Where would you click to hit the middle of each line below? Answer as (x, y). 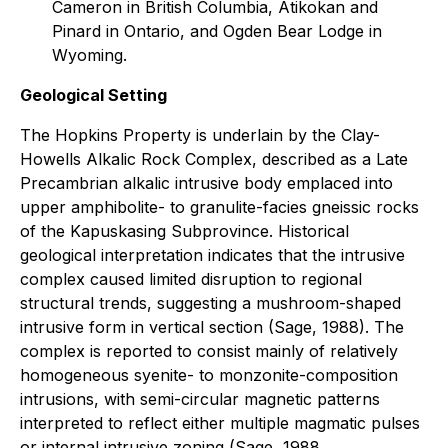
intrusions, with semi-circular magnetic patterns (200, 399)
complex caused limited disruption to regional (191, 279)
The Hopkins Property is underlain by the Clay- (200, 135)
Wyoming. (89, 55)
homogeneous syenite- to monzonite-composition (209, 375)
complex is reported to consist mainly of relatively (209, 351)
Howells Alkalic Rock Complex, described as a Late (214, 159)
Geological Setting (93, 95)
